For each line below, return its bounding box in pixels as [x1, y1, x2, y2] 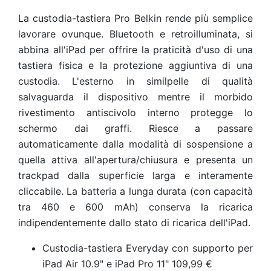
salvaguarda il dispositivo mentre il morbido [18, 91, 253, 103]
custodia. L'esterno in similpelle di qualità [18, 75, 253, 87]
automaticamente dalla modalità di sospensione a [18, 138, 253, 150]
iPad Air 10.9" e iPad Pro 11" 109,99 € [42, 258, 212, 270]
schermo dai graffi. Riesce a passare [18, 122, 253, 134]
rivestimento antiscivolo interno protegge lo [18, 106, 253, 119]
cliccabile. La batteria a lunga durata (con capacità [18, 185, 253, 197]
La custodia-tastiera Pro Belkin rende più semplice [18, 12, 253, 24]
